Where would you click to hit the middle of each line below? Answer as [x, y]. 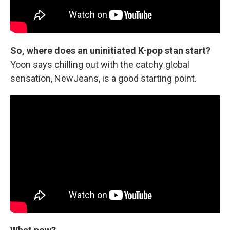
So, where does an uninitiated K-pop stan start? [110, 50]
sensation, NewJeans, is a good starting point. [103, 78]
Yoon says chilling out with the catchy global [100, 64]
